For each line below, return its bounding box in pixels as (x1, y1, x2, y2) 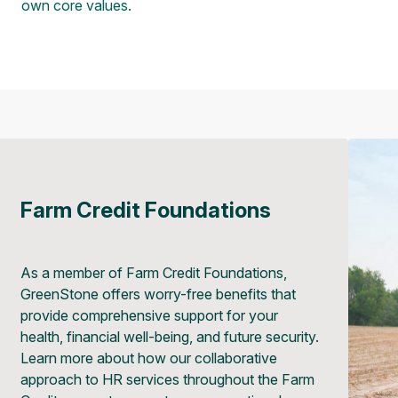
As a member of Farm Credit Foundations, (20, 264, 288, 283)
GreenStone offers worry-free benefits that (20, 285, 297, 304)
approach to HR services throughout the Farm (20, 370, 315, 389)
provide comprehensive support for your (20, 306, 279, 325)
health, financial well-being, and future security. (20, 328, 320, 346)
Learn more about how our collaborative (20, 349, 278, 368)
